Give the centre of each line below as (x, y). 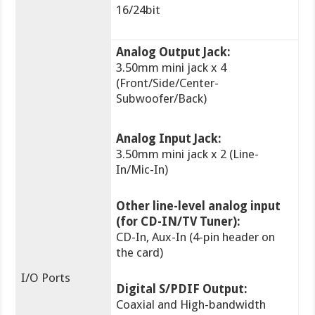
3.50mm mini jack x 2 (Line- (188, 154)
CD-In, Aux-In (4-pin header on (196, 237)
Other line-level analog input (199, 206)
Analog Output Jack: (174, 52)
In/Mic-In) (142, 170)
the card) (140, 253)
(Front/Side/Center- (168, 83)
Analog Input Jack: (169, 139)
